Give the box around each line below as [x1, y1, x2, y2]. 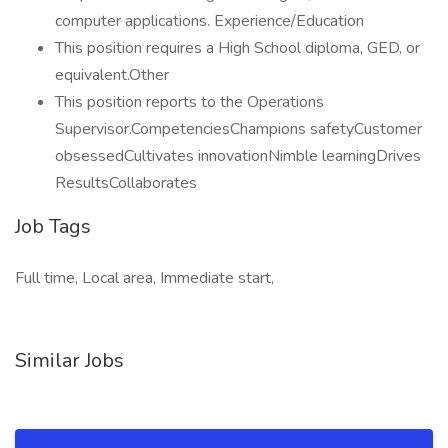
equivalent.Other [55, 64, 169, 86]
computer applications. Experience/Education [55, 10, 364, 32]
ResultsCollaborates [55, 172, 197, 194]
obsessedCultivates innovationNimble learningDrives [55, 145, 421, 167]
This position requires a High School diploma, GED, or [55, 37, 420, 59]
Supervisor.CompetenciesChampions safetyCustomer [55, 118, 422, 140]
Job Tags [15, 213, 91, 240]
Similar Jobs [15, 347, 124, 374]
